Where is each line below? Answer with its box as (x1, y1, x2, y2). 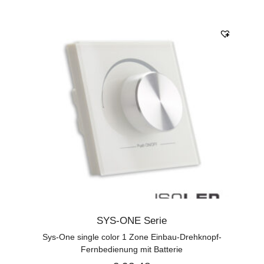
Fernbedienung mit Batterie (81, 244, 183, 254)
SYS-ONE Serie (97, 214, 167, 226)
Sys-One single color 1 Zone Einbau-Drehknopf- (42, 232, 222, 242)
